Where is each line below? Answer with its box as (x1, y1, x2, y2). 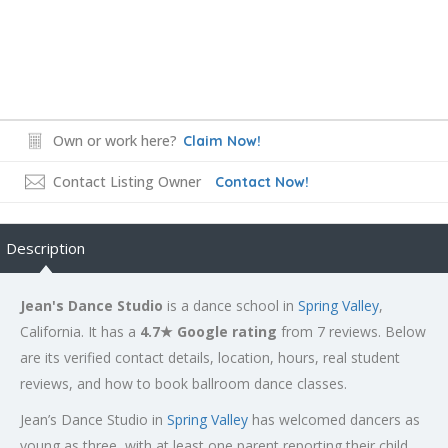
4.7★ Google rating (140, 321, 277, 341)
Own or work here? (53, 130, 177, 150)
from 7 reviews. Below (277, 321, 426, 341)
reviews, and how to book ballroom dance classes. (20, 373, 347, 393)
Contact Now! (215, 172, 309, 191)
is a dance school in (163, 295, 298, 315)
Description (6, 237, 85, 258)
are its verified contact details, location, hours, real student (20, 347, 400, 367)
